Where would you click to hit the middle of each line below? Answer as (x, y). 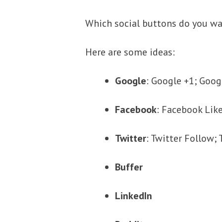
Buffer (129, 167)
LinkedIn (134, 195)
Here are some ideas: (130, 52)
